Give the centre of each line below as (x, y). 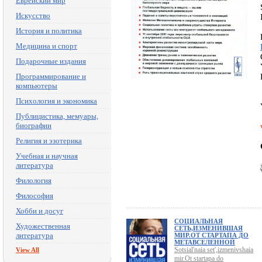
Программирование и (51, 76)
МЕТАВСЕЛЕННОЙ (205, 242)
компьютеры (37, 86)
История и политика (49, 31)
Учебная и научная (47, 156)
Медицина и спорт (46, 46)
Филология (34, 180)
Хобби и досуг (39, 211)
